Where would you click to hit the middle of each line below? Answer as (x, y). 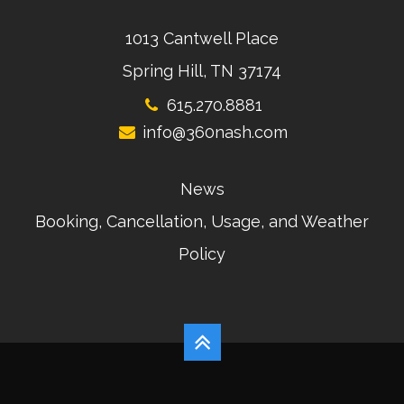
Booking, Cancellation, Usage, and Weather (202, 221)
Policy (202, 253)
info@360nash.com (215, 132)
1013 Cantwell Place (202, 38)
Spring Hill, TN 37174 (202, 70)
